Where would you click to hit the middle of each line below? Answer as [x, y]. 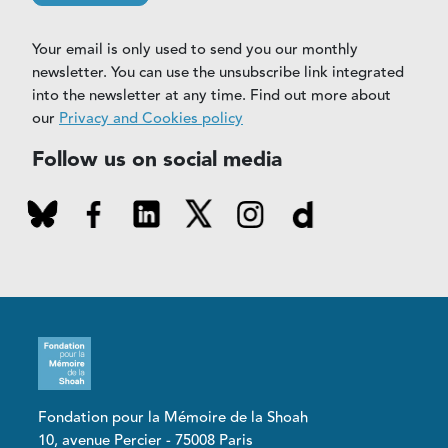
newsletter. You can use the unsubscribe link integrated [218, 72]
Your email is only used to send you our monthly [195, 49]
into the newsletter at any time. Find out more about [211, 95]
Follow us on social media [157, 159]
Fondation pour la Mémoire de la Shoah [173, 417]
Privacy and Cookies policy [151, 118]
